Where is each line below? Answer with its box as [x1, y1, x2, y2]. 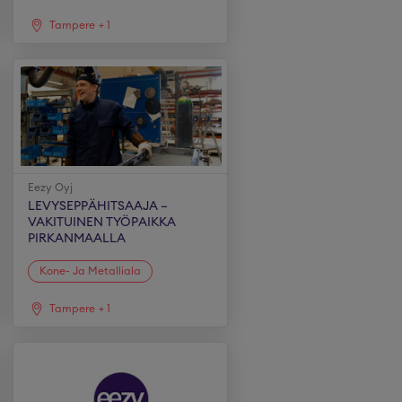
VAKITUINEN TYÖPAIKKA [28, 216, 177, 229]
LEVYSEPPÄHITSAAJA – [28, 200, 169, 213]
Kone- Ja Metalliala [39, 265, 142, 276]
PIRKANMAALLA [28, 232, 127, 245]
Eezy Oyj [28, 182, 74, 193]
